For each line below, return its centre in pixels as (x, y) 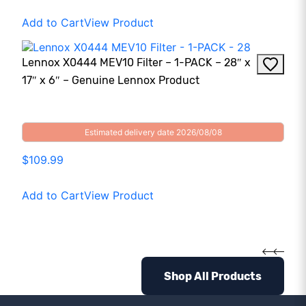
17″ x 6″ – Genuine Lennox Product (111, 81)
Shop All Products (213, 276)
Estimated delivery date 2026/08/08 (153, 133)
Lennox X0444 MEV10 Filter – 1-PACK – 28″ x (136, 63)
